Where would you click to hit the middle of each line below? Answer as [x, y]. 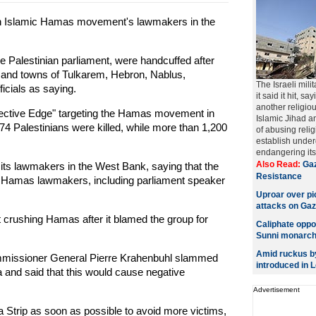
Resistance [279, 176]
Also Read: [279, 164]
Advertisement [276, 290]
